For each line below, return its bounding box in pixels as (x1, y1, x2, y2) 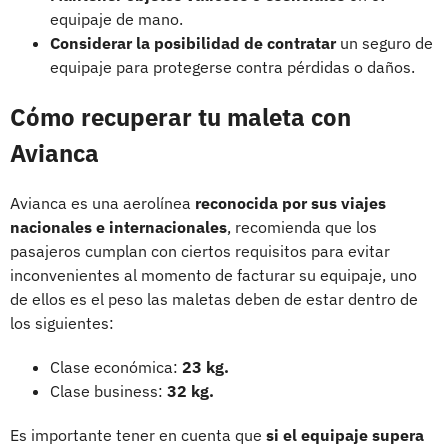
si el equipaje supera (266, 424, 424, 445)
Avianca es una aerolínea (10, 192, 195, 213)
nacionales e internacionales (10, 216, 227, 237)
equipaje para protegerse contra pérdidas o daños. (50, 56, 415, 77)
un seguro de (336, 32, 433, 53)
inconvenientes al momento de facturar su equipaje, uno (10, 264, 417, 285)
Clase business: (50, 380, 167, 401)
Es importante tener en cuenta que (10, 424, 266, 445)
